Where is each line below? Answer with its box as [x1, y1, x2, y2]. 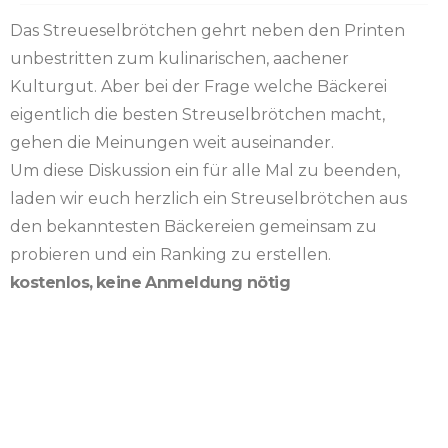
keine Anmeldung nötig [95, 273, 291, 293]
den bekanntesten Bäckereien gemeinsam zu [10, 217, 377, 237]
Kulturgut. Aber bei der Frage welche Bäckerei [10, 77, 387, 97]
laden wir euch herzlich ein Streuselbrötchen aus [10, 189, 407, 209]
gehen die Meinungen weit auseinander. [10, 133, 334, 153]
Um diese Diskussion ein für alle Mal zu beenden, [10, 161, 400, 181]
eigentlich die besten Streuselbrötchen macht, [10, 105, 385, 125]
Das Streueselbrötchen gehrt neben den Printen [10, 21, 405, 41]
